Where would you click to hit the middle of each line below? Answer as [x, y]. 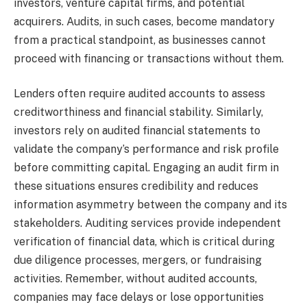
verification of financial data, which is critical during [144, 242]
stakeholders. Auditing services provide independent [147, 223]
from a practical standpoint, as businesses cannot [140, 40]
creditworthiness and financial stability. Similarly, [138, 112]
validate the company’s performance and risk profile [146, 149]
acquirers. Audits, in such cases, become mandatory [144, 21]
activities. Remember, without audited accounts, [135, 279]
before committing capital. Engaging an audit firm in [146, 168]
